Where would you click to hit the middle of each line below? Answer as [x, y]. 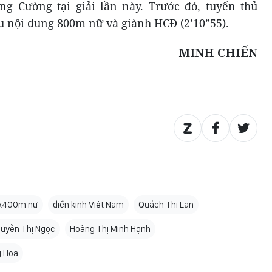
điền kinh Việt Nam [88, 205]
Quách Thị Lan [166, 205]
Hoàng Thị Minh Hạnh [110, 229]
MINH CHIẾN [218, 53]
